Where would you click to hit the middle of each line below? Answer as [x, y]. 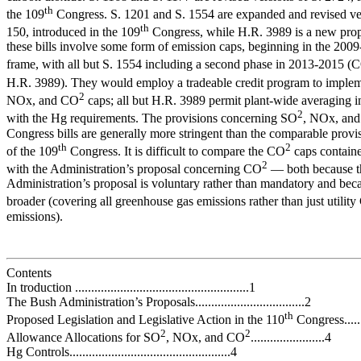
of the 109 [32, 151]
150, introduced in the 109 [73, 32]
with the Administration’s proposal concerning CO [134, 169]
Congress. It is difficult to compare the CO [176, 151]
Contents [29, 272]
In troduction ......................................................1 [131, 287]
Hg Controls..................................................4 [122, 352]
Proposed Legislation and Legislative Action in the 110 [145, 320]
